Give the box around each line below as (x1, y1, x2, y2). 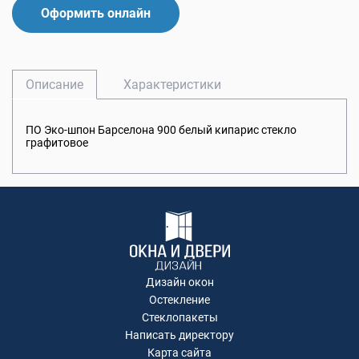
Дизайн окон (145, 276, 214, 289)
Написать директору (125, 329, 234, 342)
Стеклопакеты (141, 311, 218, 325)
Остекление (149, 293, 210, 307)
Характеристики (123, 77, 221, 93)
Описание (26, 77, 83, 93)
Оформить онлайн (41, 6, 151, 22)
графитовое (26, 136, 88, 150)
